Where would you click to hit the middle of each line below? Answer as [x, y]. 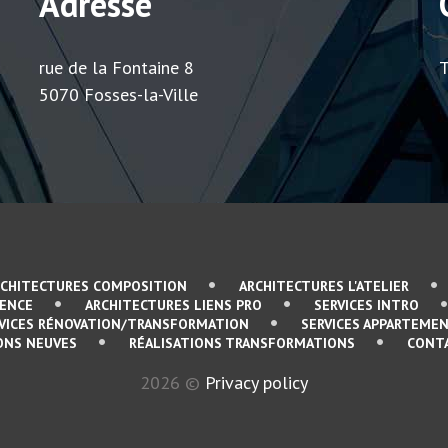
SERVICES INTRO [366, 305]
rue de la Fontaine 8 [116, 67]
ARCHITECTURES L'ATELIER [324, 286]
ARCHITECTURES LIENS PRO [173, 305]
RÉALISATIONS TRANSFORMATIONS [242, 343]
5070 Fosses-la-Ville [118, 94]
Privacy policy [256, 382]
